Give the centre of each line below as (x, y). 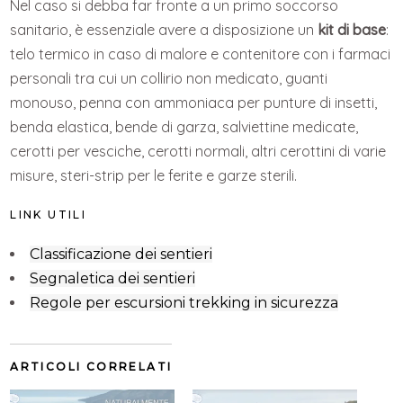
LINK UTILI (49, 215)
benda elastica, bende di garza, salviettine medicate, (184, 127)
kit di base (352, 30)
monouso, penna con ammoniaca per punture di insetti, (194, 103)
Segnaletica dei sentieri (113, 279)
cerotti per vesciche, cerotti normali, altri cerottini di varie (198, 152)
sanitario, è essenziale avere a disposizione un (164, 30)
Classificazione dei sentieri (121, 255)
